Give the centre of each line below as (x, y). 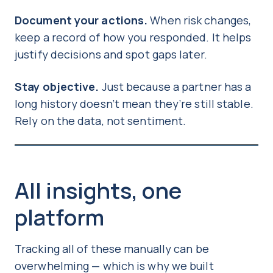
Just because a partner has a (175, 86)
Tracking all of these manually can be (112, 248)
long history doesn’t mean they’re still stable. (134, 103)
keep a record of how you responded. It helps (133, 37)
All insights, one (98, 190)
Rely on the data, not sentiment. (101, 120)
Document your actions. (81, 20)
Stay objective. (57, 86)
